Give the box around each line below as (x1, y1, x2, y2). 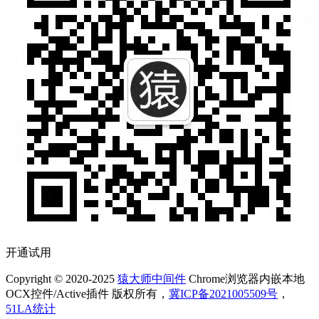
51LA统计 (6, 302, 56, 315)
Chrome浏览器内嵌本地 (186, 272, 305, 285)
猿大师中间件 (117, 272, 186, 285)
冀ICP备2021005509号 (169, 287, 278, 300)
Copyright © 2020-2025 (6, 272, 117, 285)
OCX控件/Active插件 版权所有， (6, 287, 169, 300)
